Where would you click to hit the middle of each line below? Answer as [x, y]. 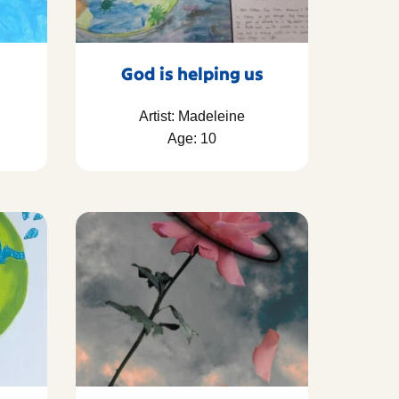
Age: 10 [192, 139]
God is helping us [192, 74]
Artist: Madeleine [192, 117]
